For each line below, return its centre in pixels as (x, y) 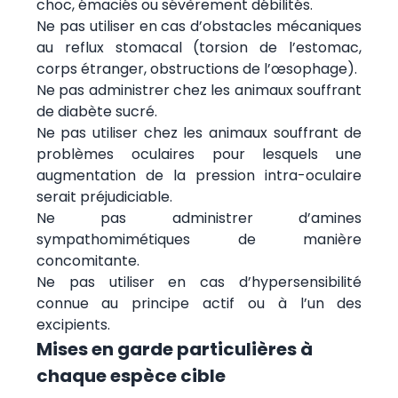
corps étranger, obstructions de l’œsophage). (196, 68)
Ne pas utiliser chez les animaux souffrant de (199, 132)
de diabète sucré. (96, 111)
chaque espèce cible (131, 375)
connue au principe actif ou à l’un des (199, 303)
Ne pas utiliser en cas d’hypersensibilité (199, 282)
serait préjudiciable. (104, 196)
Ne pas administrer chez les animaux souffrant (199, 90)
